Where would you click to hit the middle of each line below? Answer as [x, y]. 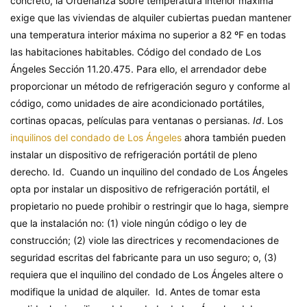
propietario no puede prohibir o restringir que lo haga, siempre [149, 206]
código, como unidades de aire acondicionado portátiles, [137, 103]
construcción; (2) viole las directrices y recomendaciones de [145, 241]
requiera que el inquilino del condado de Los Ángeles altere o [147, 275]
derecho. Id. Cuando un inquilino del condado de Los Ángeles [149, 172]
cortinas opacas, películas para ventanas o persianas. [132, 121]
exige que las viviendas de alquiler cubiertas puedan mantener [151, 18]
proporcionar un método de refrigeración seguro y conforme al [150, 86]
